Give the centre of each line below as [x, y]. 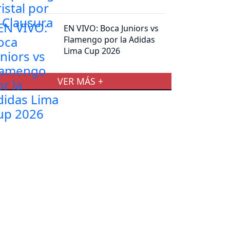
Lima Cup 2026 [92, 51]
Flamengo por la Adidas [110, 39]
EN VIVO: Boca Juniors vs [111, 28]
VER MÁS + [80, 81]
